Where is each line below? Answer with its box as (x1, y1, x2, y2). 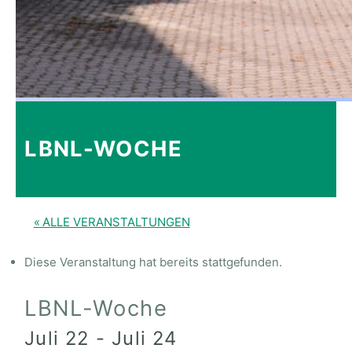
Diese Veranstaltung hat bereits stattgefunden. (24, 255, 283, 270)
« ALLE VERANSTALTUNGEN (33, 214, 190, 229)
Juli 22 (24, 327, 90, 350)
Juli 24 (112, 327, 178, 350)
